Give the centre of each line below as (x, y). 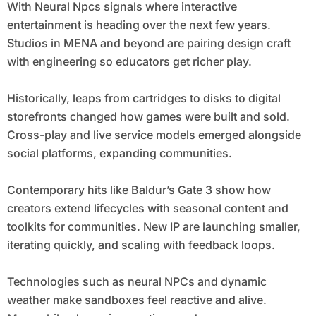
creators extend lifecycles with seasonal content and (147, 208)
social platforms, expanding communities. (119, 153)
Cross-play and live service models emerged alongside (154, 135)
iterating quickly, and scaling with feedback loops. (141, 245)
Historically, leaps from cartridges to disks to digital (144, 98)
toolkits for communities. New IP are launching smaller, (153, 227)
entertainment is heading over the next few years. (139, 25)
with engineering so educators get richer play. (129, 62)
